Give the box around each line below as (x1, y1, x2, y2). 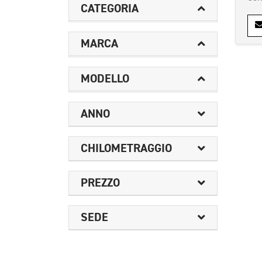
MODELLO (81, 71, 129, 86)
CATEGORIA (81, 1, 139, 16)
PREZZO (81, 175, 120, 190)
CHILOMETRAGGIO (81, 141, 172, 156)
